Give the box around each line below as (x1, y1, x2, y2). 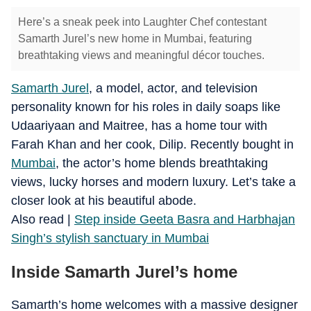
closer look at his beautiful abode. (11, 194, 196, 208)
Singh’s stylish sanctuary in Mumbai (11, 231, 209, 245)
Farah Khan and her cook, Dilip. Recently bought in (11, 137, 294, 151)
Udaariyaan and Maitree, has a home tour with (11, 119, 267, 133)
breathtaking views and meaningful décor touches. (18, 49, 264, 61)
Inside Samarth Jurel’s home (11, 262, 237, 281)
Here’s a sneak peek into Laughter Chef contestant (18, 16, 267, 28)
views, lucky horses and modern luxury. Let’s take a (11, 175, 296, 189)
